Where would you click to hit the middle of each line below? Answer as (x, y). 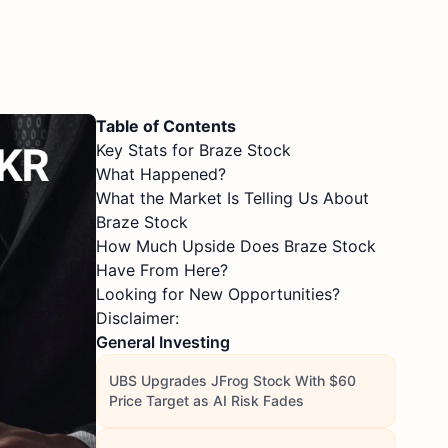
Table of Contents (166, 126)
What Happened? (161, 174)
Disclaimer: (137, 318)
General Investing (163, 342)
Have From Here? (162, 270)
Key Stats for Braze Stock (193, 150)
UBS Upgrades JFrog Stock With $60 (232, 380)
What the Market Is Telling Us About (232, 198)
